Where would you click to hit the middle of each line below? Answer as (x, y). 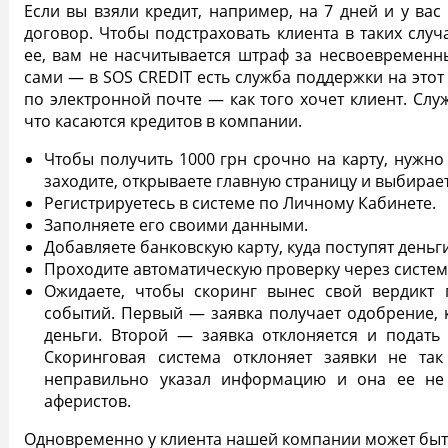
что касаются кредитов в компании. (165, 121)
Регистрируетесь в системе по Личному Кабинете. (240, 203)
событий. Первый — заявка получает (195, 313)
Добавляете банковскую (140, 247)
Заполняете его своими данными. (176, 225)
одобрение (390, 313)
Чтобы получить (111, 159)
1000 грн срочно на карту (281, 159)
